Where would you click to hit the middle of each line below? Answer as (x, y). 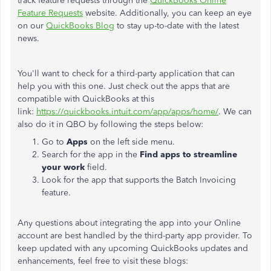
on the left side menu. (131, 142)
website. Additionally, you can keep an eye (167, 13)
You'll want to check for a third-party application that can (126, 73)
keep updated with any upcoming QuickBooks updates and (133, 248)
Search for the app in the (91, 155)
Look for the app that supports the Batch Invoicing (139, 180)
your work (63, 167)
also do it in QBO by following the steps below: (110, 124)
